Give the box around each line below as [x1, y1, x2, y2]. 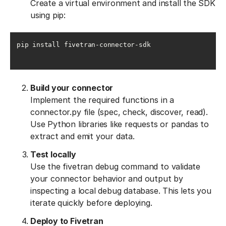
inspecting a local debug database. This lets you [30, 186, 211, 196]
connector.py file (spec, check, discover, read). [30, 107, 208, 117]
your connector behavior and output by [30, 174, 183, 184]
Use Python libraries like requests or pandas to [30, 119, 209, 129]
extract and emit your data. [30, 131, 135, 141]
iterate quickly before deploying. [30, 198, 152, 208]
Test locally [30, 149, 76, 159]
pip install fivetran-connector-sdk [17, 41, 151, 48]
